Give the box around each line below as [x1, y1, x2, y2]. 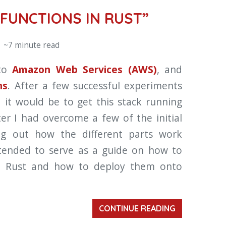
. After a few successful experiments [8, 78, 183, 92]
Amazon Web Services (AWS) [12, 62, 157, 76]
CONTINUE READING [99, 203, 176, 213]
